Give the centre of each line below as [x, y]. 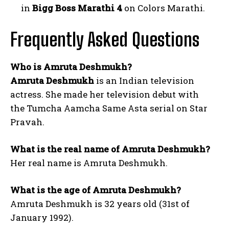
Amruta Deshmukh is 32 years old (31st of [100, 204]
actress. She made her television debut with [105, 95]
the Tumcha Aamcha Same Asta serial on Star [109, 108]
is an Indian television [144, 81]
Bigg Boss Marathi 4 [77, 8]
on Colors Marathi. [164, 8]
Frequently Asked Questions [105, 40]
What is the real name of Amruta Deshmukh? [110, 149]
